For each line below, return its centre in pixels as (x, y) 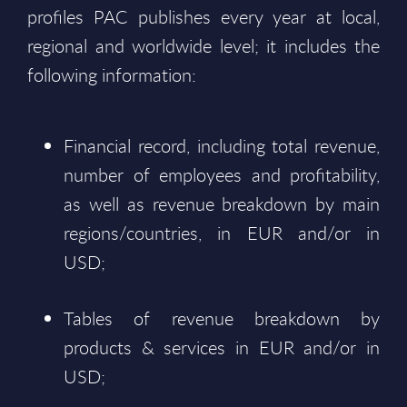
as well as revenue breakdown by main (222, 204)
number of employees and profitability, (222, 175)
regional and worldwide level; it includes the (203, 46)
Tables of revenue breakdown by (222, 318)
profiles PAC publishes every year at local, (203, 17)
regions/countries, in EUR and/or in (222, 233)
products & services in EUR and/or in (222, 347)
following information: (112, 75)
